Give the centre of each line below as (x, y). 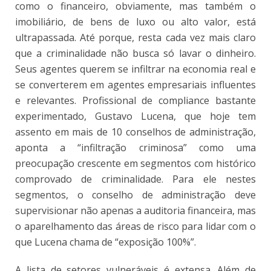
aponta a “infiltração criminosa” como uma (135, 147)
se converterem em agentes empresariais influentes (135, 84)
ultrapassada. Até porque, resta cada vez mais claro (135, 37)
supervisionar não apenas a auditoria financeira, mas (135, 210)
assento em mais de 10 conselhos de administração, (135, 132)
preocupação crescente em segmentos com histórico (135, 163)
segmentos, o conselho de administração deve (135, 194)
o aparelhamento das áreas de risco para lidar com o (135, 226)
